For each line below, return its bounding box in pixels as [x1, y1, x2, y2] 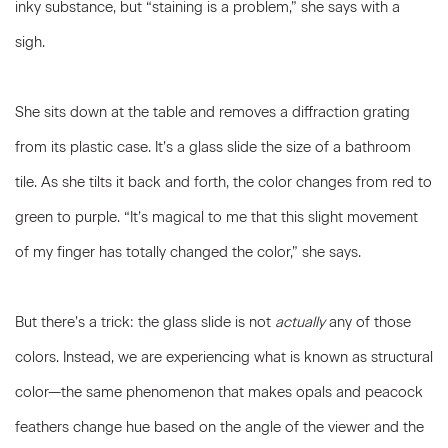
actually [275, 313, 329, 331]
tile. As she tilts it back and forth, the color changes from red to [15, 173, 432, 191]
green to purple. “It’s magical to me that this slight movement [15, 208, 418, 226]
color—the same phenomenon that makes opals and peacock [15, 383, 423, 401]
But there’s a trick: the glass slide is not [15, 313, 275, 331]
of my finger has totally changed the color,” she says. [15, 243, 361, 261]
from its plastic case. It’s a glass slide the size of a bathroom [15, 138, 411, 156]
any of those [329, 313, 411, 331]
